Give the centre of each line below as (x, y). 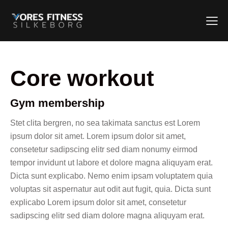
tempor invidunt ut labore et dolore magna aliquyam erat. (111, 163)
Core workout (82, 78)
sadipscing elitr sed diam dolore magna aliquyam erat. (107, 216)
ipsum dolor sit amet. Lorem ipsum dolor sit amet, (98, 136)
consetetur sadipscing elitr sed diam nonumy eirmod (104, 150)
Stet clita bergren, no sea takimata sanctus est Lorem (105, 123)
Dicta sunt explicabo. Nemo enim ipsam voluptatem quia (111, 176)
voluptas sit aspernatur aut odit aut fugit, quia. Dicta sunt (110, 189)
